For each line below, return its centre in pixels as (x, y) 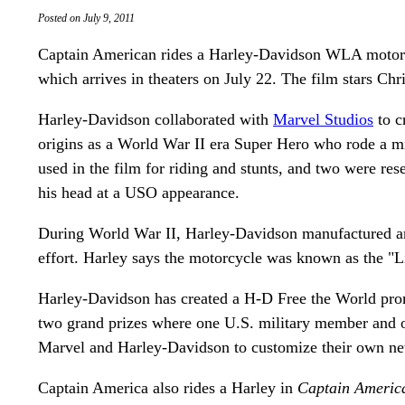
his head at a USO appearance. (139, 193)
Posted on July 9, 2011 (86, 19)
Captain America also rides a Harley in (168, 388)
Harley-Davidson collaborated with (155, 120)
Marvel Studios (323, 120)
